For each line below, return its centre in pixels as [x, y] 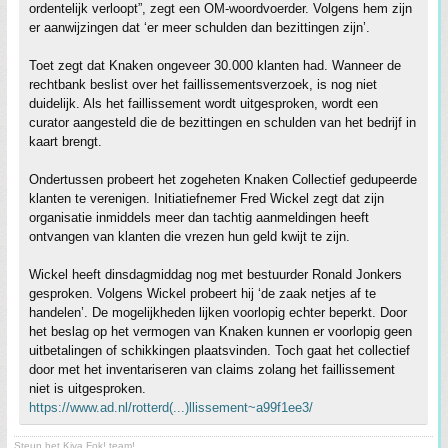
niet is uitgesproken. [87, 388]
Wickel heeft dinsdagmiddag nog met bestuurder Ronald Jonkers [215, 274]
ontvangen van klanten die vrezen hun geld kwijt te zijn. [189, 236]
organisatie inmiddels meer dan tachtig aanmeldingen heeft [199, 217]
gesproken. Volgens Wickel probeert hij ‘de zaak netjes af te [202, 293]
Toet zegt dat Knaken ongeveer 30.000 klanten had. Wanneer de [215, 65]
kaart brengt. [65, 141]
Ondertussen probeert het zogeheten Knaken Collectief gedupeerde [223, 179]
